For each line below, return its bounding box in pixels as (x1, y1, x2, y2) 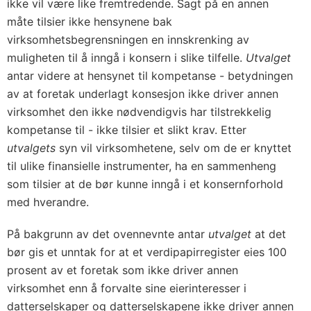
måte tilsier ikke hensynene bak (7, 15, 172, 28)
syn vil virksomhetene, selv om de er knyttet (56, 141, 292, 155)
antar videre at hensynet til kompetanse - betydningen (7, 69, 293, 83)
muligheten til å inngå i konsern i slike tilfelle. (7, 51, 246, 65)
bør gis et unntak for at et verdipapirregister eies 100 (7, 245, 287, 259)
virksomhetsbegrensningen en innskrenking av (7, 33, 249, 47)
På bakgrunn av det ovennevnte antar (7, 227, 208, 241)
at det (251, 227, 286, 241)
